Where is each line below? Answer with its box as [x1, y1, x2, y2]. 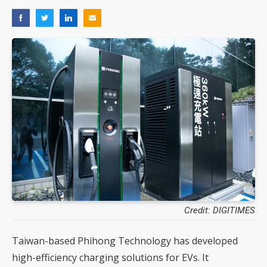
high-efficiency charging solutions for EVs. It [12, 250, 209, 264]
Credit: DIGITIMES [184, 204, 255, 216]
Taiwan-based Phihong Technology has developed [12, 234, 238, 247]
